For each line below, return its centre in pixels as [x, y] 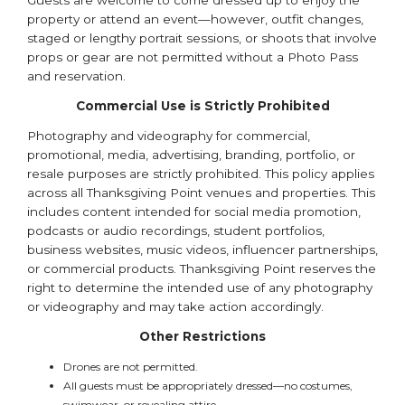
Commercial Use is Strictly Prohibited [202, 106]
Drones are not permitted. [131, 367]
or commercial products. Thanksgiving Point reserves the [202, 268]
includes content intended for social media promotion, [194, 212]
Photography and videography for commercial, [169, 136]
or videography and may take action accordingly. [175, 306]
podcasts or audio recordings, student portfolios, [176, 231]
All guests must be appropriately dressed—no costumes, [208, 386]
